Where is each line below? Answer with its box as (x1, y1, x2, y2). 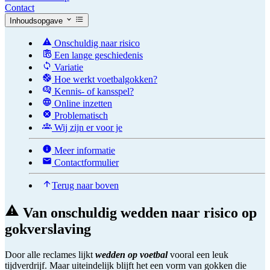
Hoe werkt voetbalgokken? (52, 74, 157, 84)
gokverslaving (5, 221, 91, 237)
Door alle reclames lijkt (5, 249, 95, 260)
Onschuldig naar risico (52, 37, 140, 48)
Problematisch (52, 110, 108, 121)
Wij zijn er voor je (52, 122, 122, 133)
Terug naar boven (52, 180, 119, 190)
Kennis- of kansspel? (52, 86, 134, 96)
